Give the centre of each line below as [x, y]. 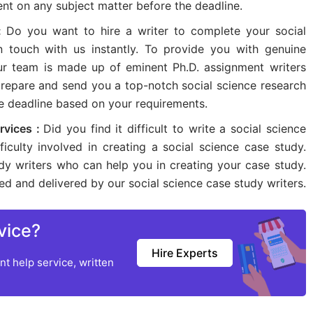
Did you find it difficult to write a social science [175, 129]
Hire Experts [184, 253]
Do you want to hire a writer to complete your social [156, 31]
